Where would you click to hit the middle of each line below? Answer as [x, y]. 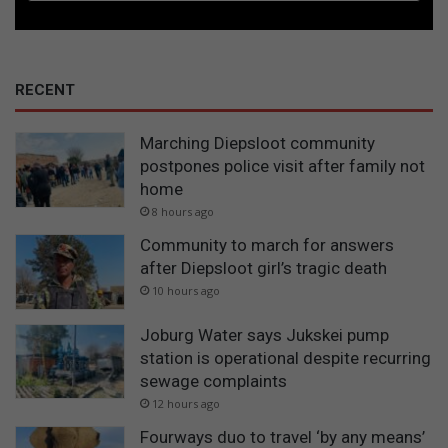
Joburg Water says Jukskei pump [264, 334]
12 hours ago [186, 403]
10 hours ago [186, 291]
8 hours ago [183, 212]
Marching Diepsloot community [257, 143]
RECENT [45, 90]
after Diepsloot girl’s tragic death [263, 268]
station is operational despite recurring [285, 357]
